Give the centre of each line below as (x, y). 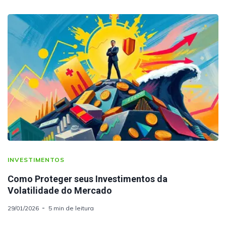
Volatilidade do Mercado (60, 190)
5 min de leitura (71, 208)
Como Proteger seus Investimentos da (88, 179)
